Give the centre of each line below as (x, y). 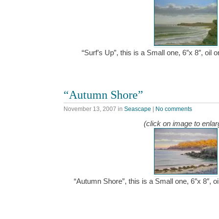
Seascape (138, 109)
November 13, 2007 (90, 109)
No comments (174, 109)
